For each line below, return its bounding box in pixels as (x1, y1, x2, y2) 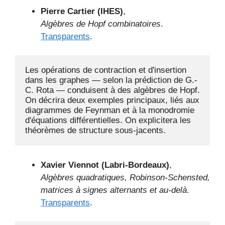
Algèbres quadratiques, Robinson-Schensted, (41, 172, 210, 182)
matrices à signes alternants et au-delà (41, 185, 187, 195)
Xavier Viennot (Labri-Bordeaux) (41, 160, 169, 170)
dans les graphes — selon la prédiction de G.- (25, 75, 197, 85)
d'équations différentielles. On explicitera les (25, 116, 191, 125)
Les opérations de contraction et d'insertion (25, 65, 186, 75)
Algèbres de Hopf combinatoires (41, 19, 161, 29)
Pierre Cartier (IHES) (41, 6, 123, 16)
